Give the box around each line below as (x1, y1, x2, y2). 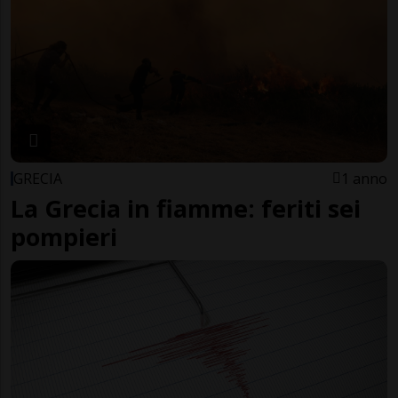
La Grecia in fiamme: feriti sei (11, 191, 361, 225)
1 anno (341, 168, 387, 188)
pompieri (11, 219, 117, 253)
